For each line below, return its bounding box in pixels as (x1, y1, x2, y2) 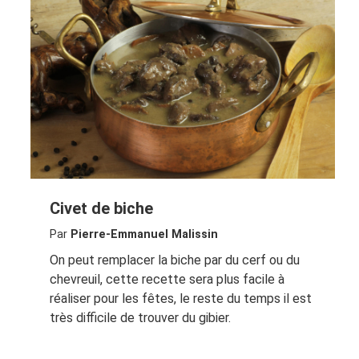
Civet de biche (49, 199, 153, 219)
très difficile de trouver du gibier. (49, 310, 231, 326)
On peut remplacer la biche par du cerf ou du (49, 252, 300, 268)
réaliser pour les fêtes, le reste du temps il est (49, 291, 312, 307)
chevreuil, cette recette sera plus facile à (49, 272, 284, 288)
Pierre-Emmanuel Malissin (70, 228, 218, 242)
